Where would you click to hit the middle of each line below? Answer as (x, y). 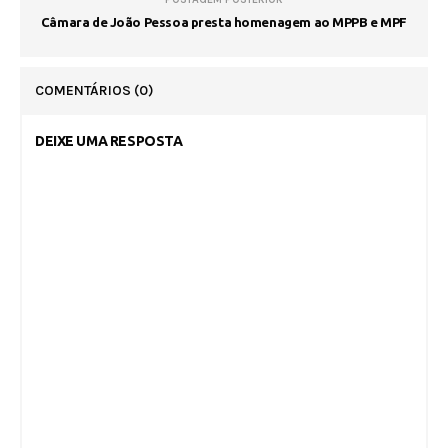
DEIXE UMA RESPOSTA (109, 140)
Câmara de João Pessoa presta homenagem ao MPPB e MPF (224, 21)
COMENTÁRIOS (84, 90)
